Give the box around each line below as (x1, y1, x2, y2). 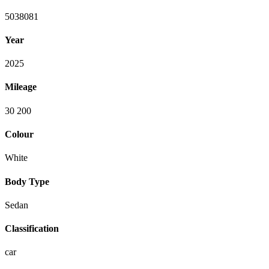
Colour (5, 128, 34, 139)
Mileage (5, 82, 37, 92)
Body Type (5, 176, 49, 187)
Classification (5, 223, 59, 234)
